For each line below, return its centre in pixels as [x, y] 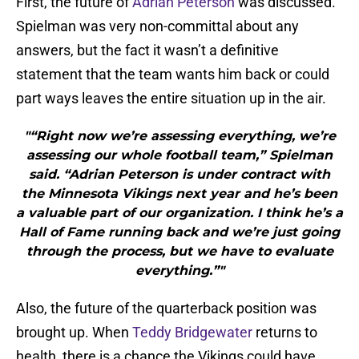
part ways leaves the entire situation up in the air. [171, 99]
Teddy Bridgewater [192, 333]
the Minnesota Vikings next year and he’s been [179, 194]
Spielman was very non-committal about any [157, 26]
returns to [285, 333]
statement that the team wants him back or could [173, 75]
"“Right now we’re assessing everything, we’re [179, 136]
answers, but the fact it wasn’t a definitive [147, 50]
